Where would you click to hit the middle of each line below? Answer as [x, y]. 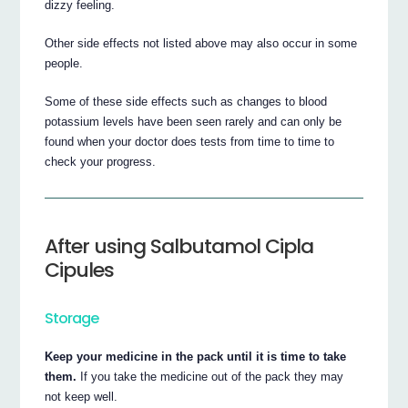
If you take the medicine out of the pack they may [210, 376]
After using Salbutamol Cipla [179, 246]
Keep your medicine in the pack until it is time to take [196, 356]
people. [64, 63]
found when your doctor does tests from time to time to [190, 141]
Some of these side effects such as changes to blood [186, 101]
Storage [72, 318]
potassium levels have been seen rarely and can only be [194, 121]
